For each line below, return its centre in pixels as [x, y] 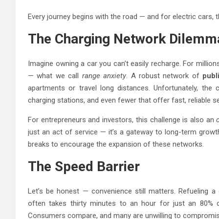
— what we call [55, 76]
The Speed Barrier [84, 166]
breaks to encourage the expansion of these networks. [116, 144]
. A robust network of [164, 76]
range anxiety [104, 76]
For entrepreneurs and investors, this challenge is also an [122, 120]
